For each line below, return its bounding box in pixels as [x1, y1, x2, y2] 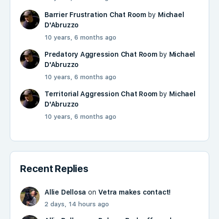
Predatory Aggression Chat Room [44, 50, 157, 58]
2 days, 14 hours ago [44, 200, 109, 208]
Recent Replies [20, 162, 88, 175]
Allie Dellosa [44, 188, 87, 196]
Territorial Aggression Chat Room [44, 89, 158, 98]
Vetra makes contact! [98, 188, 171, 196]
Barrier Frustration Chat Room [44, 10, 146, 19]
